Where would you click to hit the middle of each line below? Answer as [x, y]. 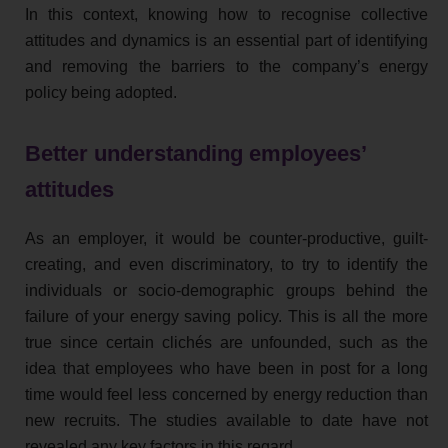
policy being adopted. [101, 93]
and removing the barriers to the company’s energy [226, 67]
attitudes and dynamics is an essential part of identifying [226, 41]
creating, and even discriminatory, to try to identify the [226, 265]
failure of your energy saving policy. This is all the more [226, 317]
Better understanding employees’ [195, 154]
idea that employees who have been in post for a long [226, 369]
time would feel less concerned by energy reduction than [226, 395]
